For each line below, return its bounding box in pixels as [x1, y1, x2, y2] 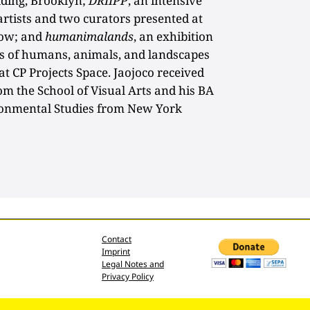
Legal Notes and [102, 257, 164, 270]
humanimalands [45, 28, 134, 44]
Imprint [102, 245, 130, 257]
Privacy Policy [102, 270, 154, 282]
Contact [102, 232, 131, 245]
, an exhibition [134, 28, 214, 44]
